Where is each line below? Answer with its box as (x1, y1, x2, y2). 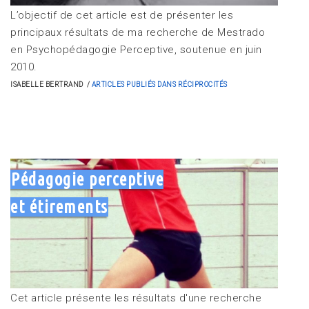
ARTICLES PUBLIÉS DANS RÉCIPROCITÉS (91, 80, 228, 88)
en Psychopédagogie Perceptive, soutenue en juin (10, 43, 262, 56)
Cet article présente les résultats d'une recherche (10, 291, 261, 304)
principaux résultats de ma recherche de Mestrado (10, 26, 265, 39)
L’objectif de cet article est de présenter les (10, 8, 233, 21)
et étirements (10, 197, 108, 217)
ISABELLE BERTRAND (10, 80, 83, 88)
